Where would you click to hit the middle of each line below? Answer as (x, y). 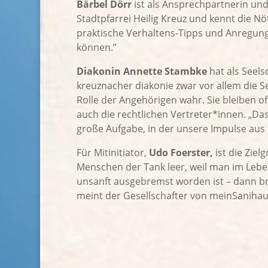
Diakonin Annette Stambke (143, 71)
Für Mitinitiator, (112, 153)
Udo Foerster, (181, 153)
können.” (96, 48)
